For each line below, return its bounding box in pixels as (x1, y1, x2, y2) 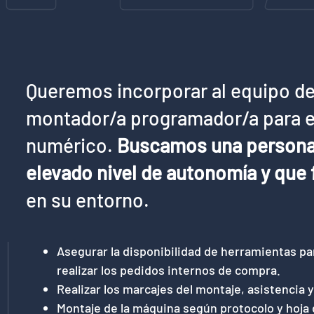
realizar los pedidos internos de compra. (56, 262, 280, 278)
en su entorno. (26, 188, 150, 212)
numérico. (26, 133, 118, 157)
